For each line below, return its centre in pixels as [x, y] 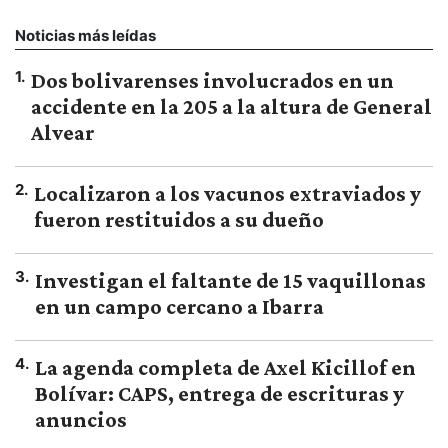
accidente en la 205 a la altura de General [231, 107]
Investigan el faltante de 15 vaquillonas [230, 281]
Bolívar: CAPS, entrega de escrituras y [219, 394]
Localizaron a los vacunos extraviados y [227, 194]
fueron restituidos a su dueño [179, 220]
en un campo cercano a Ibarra [179, 307]
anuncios [81, 420]
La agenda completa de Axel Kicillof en [225, 368]
